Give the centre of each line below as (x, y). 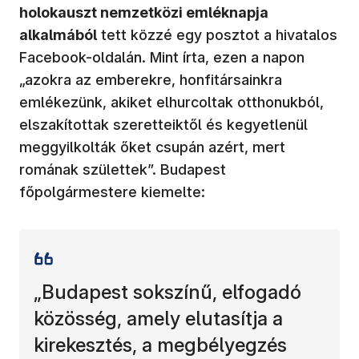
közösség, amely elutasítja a (158, 318)
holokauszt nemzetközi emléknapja (144, 12)
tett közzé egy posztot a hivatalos (217, 34)
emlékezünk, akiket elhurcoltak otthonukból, (171, 102)
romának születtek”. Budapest (123, 169)
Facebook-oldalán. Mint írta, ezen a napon (162, 57)
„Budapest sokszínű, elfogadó (167, 292)
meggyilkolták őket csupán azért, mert (152, 147)
